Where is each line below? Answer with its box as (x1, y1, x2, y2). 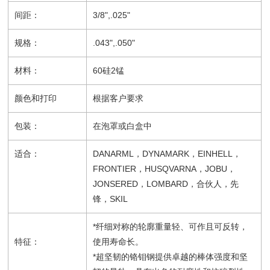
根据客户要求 (93, 93, 144, 103)
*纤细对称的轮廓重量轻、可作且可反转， (93, 222, 248, 231)
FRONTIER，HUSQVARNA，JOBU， (93, 164, 236, 174)
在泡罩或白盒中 (93, 121, 152, 131)
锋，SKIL (93, 194, 128, 204)
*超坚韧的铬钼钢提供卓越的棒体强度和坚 (93, 252, 248, 262)
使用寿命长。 (93, 237, 144, 246)
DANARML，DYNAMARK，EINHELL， (93, 149, 242, 159)
